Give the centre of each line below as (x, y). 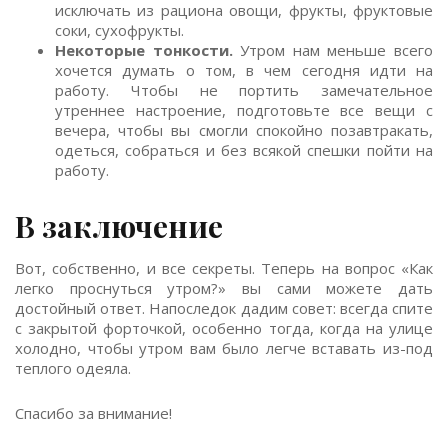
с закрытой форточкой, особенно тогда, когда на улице (224, 328)
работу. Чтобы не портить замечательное (244, 90)
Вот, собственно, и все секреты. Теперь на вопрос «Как (224, 268)
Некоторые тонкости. (144, 50)
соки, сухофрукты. (119, 30)
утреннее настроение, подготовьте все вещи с (244, 110)
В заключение (119, 226)
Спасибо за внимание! (93, 413)
